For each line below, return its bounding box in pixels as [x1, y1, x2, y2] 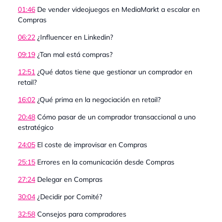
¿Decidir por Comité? [35, 192, 102, 201]
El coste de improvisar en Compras [35, 140, 147, 149]
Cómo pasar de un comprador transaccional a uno [35, 112, 196, 121]
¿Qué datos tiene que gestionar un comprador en [35, 67, 192, 76]
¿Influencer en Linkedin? [35, 32, 113, 42]
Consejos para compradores [35, 209, 126, 219]
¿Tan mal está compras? [35, 50, 112, 59]
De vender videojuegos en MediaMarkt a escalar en [35, 4, 200, 14]
